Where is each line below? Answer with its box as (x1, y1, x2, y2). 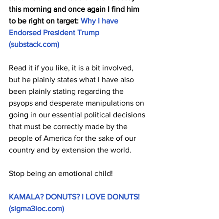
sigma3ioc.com (11, 204, 62, 213)
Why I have (81, 17, 120, 25)
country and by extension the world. (9, 146, 133, 154)
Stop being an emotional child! (9, 169, 113, 177)
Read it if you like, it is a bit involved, (9, 64, 135, 72)
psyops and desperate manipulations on (9, 99, 146, 107)
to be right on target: (9, 17, 81, 25)
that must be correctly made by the (9, 122, 130, 131)
